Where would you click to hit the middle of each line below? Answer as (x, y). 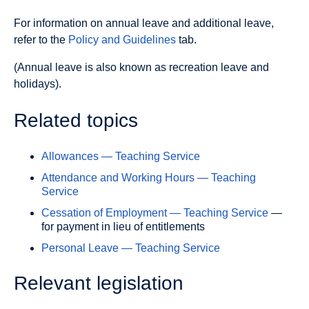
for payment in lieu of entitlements (123, 226)
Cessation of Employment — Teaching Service (155, 212)
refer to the (41, 40)
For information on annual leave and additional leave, (144, 23)
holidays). (38, 84)
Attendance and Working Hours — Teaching (149, 177)
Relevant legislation (99, 283)
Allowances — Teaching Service (121, 156)
